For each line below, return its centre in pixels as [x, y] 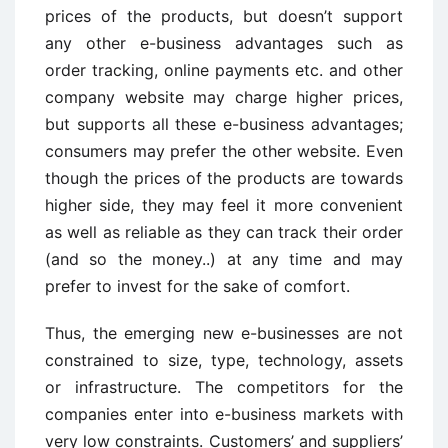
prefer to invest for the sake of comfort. [197, 286]
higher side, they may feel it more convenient [224, 205]
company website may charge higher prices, [224, 97]
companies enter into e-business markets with [224, 414]
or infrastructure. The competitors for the [224, 387]
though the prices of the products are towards [224, 178]
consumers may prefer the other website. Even [224, 151]
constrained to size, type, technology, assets [224, 360]
